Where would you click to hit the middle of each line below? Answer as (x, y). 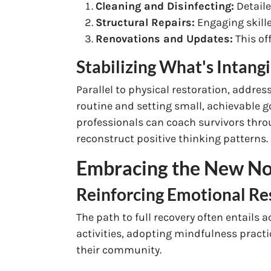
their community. (119, 250)
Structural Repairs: (145, 22)
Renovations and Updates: (164, 38)
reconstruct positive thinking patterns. (172, 138)
